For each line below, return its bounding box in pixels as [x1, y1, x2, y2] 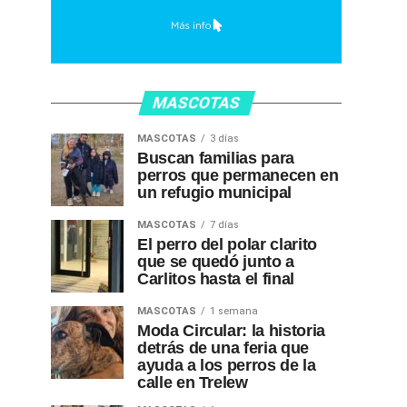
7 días [210, 219, 239, 231]
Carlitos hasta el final [137, 270, 294, 288]
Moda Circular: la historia [137, 322, 325, 340]
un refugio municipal [137, 184, 292, 202]
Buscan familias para [137, 149, 294, 167]
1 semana [210, 305, 258, 317]
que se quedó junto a [137, 253, 294, 271]
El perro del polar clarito [137, 235, 317, 253]
